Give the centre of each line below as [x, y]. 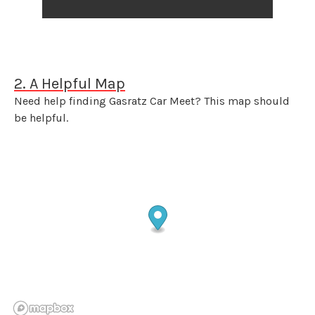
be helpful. [41, 118]
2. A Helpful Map [70, 83]
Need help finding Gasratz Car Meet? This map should [152, 101]
